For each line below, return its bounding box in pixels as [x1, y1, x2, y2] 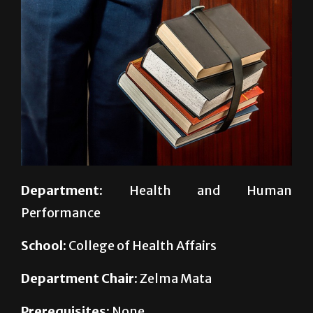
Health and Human [103, 216, 292, 233]
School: [21, 271, 66, 288]
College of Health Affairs [66, 271, 217, 288]
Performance [21, 238, 101, 255]
